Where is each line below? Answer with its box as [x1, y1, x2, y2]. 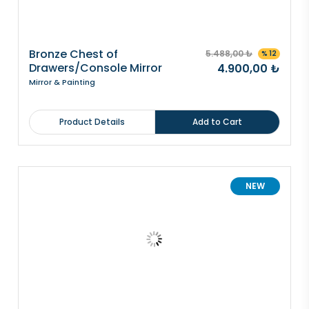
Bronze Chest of [29, 46, 118, 62]
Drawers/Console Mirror [29, 60, 162, 76]
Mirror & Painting [29, 77, 95, 88]
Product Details [59, 116, 125, 128]
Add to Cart [192, 116, 242, 128]
